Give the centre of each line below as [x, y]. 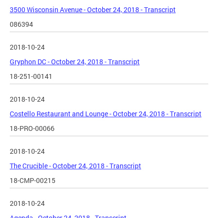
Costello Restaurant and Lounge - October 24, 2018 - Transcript [106, 114]
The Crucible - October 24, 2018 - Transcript [75, 166]
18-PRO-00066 [32, 128]
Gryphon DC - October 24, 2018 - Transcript [75, 62]
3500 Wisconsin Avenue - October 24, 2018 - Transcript [93, 10]
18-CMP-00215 [33, 181]
